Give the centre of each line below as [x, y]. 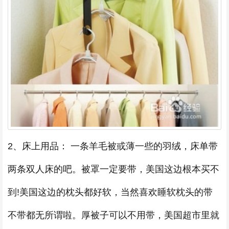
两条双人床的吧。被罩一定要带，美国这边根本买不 [113, 169]
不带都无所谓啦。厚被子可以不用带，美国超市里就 [113, 215]
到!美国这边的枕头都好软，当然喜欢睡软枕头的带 [110, 192]
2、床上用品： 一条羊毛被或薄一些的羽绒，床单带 [113, 146]
